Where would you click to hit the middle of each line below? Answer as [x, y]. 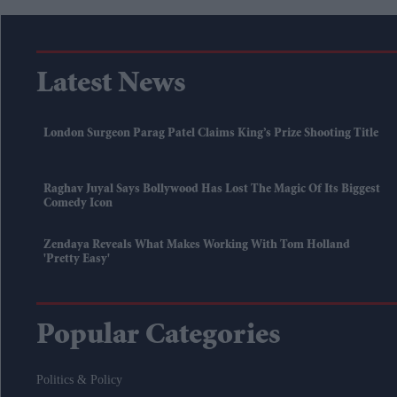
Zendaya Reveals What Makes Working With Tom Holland [197, 246]
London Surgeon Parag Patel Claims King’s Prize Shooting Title [211, 134]
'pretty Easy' [77, 260]
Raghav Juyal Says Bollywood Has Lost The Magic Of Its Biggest [212, 190]
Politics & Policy [79, 380]
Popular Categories [158, 337]
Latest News [111, 86]
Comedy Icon [78, 204]
